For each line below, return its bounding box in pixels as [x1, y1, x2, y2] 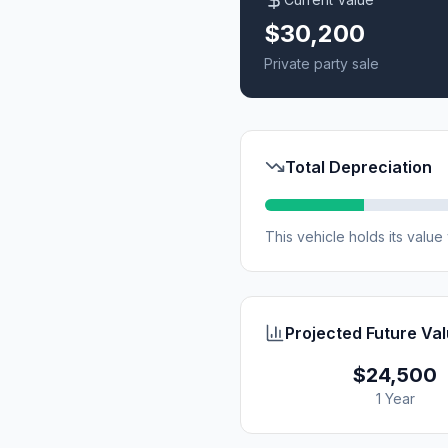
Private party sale [264, 55, 379, 72]
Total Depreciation [285, 157, 432, 177]
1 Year [375, 390, 415, 407]
